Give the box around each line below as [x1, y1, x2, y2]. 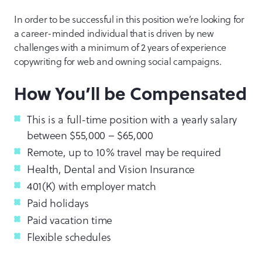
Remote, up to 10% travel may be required [27, 144, 221, 160]
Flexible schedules [27, 229, 111, 244]
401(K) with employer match [27, 178, 158, 194]
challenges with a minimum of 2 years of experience [14, 40, 227, 54]
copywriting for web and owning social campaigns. [14, 54, 222, 68]
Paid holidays [27, 195, 92, 211]
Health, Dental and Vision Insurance [27, 161, 198, 177]
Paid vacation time [27, 212, 112, 227]
